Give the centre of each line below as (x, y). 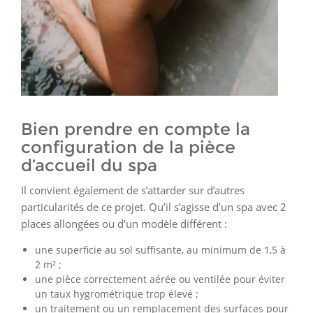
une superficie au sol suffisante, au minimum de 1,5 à (160, 249)
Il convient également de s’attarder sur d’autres (133, 190)
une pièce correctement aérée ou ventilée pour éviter (160, 279)
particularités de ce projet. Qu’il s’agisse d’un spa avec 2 (154, 206)
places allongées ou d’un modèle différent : (124, 223)
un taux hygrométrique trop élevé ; (117, 293)
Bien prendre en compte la (136, 129)
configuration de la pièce (128, 147)
